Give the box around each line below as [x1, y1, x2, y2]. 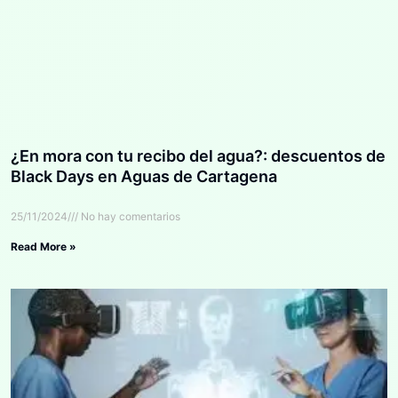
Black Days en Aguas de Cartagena [11, 166, 277, 186]
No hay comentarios [78, 209, 180, 223]
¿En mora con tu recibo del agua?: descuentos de [11, 146, 386, 165]
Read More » [11, 239, 76, 253]
